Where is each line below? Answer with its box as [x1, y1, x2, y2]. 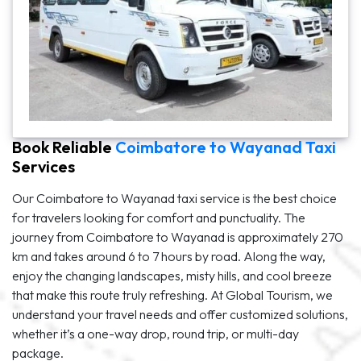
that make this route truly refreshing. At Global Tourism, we [12, 287, 333, 304]
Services [12, 156, 75, 177]
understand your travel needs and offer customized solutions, [12, 306, 348, 323]
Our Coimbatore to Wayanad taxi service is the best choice [12, 190, 337, 207]
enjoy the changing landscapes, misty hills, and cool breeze [12, 268, 332, 284]
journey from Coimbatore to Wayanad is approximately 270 [12, 229, 343, 246]
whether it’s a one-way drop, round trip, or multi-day [12, 326, 299, 342]
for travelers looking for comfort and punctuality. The [12, 210, 305, 226]
